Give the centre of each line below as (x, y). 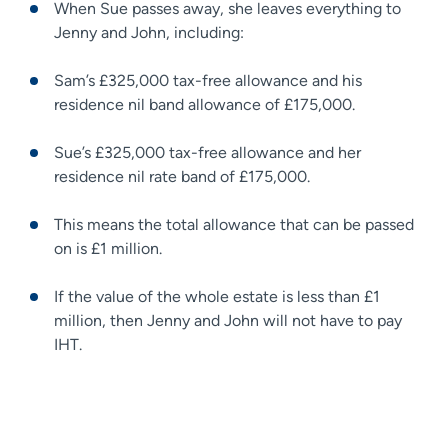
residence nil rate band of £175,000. (184, 176)
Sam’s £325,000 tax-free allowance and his (208, 80)
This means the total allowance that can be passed (234, 224)
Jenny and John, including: (151, 32)
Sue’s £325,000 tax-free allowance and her (207, 152)
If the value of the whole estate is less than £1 (217, 296)
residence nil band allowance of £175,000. (206, 104)
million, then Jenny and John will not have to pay (228, 320)
